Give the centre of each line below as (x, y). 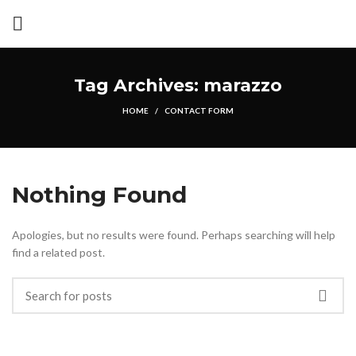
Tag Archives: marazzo (178, 85)
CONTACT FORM (199, 110)
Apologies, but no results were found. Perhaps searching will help (174, 235)
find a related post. (58, 252)
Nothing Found (99, 195)
